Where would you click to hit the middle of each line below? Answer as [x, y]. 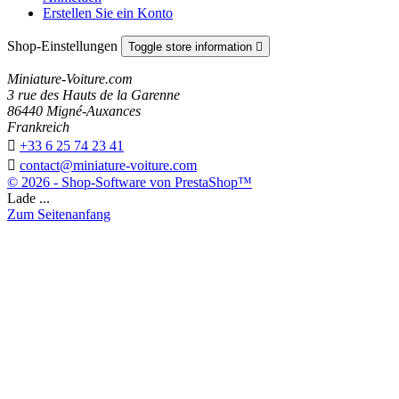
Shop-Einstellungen [64, 46]
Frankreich [38, 127]
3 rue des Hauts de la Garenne [94, 95]
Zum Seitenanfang [59, 215]
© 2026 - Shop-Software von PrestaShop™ [130, 183]
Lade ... [28, 199]
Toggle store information [192, 47]
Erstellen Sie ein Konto [108, 13]
